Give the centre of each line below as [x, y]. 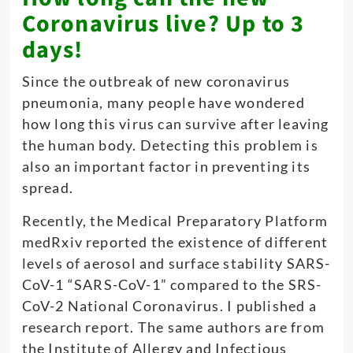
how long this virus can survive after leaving [175, 124]
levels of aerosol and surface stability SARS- [176, 264]
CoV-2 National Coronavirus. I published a [169, 306]
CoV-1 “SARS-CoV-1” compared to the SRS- [172, 285]
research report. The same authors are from [173, 327]
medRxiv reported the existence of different [175, 242]
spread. [47, 188]
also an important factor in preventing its [166, 167]
